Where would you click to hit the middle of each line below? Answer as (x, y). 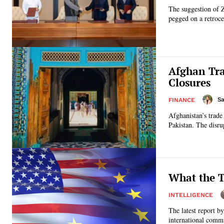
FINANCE (182, 100)
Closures (189, 82)
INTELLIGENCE (191, 195)
